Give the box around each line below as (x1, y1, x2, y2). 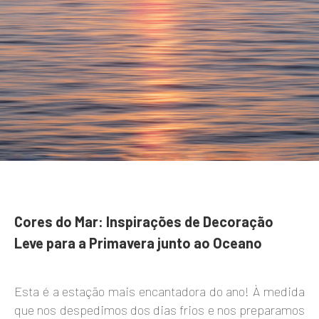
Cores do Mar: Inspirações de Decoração (14, 213, 273, 231)
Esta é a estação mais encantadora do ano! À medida (14, 283, 305, 300)
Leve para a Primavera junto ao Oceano (14, 234, 262, 252)
